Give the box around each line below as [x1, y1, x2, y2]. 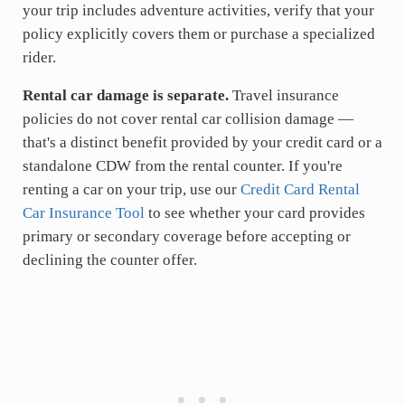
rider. [22, 49, 56, 67]
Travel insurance [228, 87, 339, 105]
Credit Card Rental [240, 181, 360, 199]
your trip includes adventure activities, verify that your [22, 2, 374, 20]
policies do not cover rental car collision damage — [22, 110, 353, 128]
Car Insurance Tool [22, 204, 145, 222]
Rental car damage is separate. [22, 87, 229, 105]
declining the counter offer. [22, 251, 197, 269]
